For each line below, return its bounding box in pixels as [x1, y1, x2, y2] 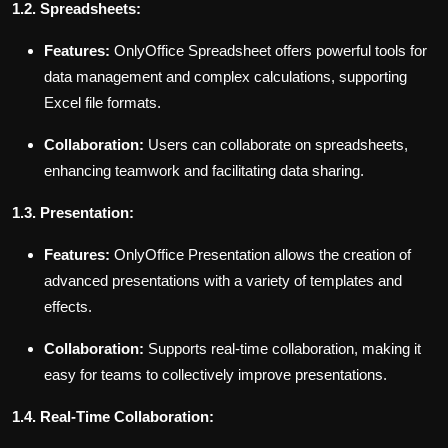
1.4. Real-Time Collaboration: [12, 408, 214, 426]
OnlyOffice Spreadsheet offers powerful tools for [110, 42, 427, 60]
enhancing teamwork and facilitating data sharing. [44, 162, 364, 180]
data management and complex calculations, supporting [44, 68, 407, 86]
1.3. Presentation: [12, 204, 134, 222]
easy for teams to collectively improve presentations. [44, 366, 387, 384]
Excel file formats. [44, 94, 161, 112]
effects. [44, 298, 92, 316]
